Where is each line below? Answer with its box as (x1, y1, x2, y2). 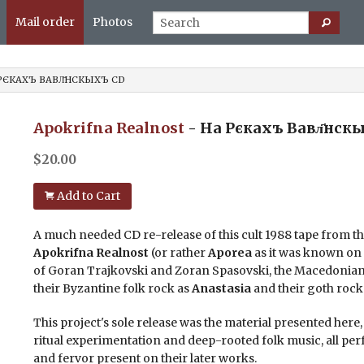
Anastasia (191, 280, 251, 296)
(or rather (148, 245, 208, 260)
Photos (93, 15, 133, 29)
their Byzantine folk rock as (32, 280, 192, 296)
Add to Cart (54, 188, 120, 203)
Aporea (207, 245, 252, 260)
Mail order (15, 15, 76, 29)
